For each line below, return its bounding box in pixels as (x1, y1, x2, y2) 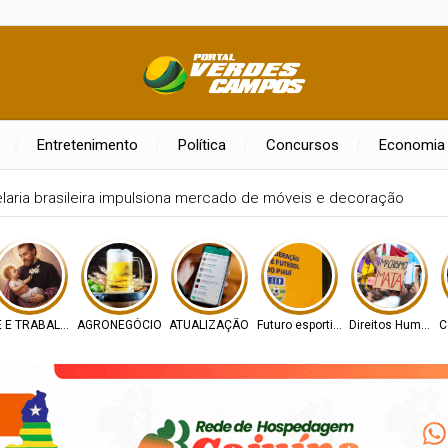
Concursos (265, 136, 339, 154)
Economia (378, 136, 445, 154)
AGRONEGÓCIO (76, 318, 162, 332)
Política (177, 136, 226, 154)
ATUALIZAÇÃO (169, 318, 249, 332)
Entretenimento (36, 136, 138, 154)
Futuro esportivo (256, 318, 346, 332)
